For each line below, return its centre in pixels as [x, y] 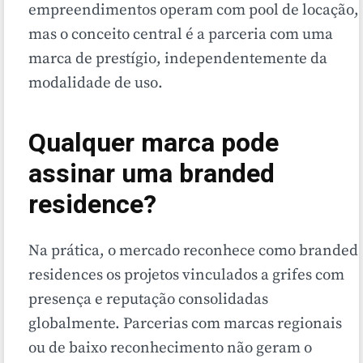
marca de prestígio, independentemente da [178, 59]
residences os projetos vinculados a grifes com [186, 275]
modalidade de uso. [96, 83]
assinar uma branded [152, 174]
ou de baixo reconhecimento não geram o [170, 348]
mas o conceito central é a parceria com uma [181, 35]
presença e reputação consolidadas [148, 300]
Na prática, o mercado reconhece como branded [193, 251]
